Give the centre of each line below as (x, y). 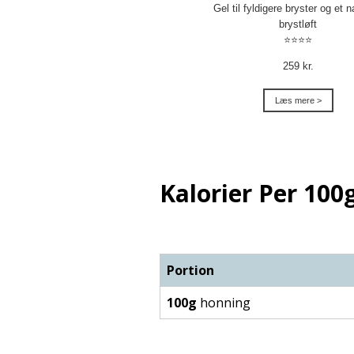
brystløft (298, 24)
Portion (190, 271)
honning (224, 303)
